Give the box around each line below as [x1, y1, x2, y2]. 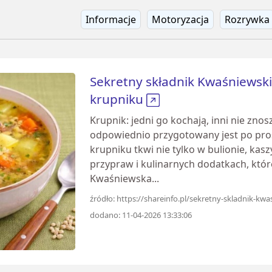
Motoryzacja [152, 12, 209, 26]
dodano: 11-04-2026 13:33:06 [89, 209, 192, 220]
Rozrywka [225, 12, 270, 26]
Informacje [86, 12, 136, 26]
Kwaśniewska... [89, 172, 159, 185]
